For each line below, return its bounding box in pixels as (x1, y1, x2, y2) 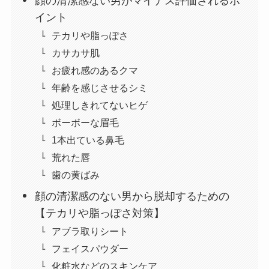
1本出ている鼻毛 (52, 134, 125, 145)
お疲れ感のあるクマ (52, 64, 139, 76)
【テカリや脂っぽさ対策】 (35, 207, 165, 219)
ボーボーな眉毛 (52, 116, 119, 128)
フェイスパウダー (52, 243, 129, 254)
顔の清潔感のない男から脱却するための (35, 190, 230, 202)
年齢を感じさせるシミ (52, 82, 148, 93)
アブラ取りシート (52, 225, 129, 237)
